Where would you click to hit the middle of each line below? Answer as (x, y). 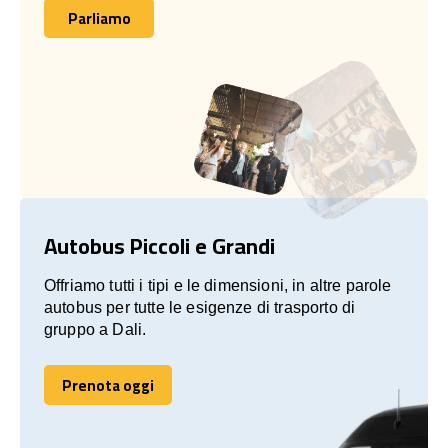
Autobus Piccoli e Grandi (159, 245)
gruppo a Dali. (95, 329)
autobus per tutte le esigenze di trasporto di (200, 307)
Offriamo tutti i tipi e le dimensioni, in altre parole (218, 285)
